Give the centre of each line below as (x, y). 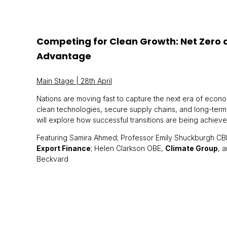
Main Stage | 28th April (74, 81)
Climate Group (192, 148)
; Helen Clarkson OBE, (128, 148)
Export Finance (64, 148)
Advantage (64, 56)
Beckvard (52, 159)
